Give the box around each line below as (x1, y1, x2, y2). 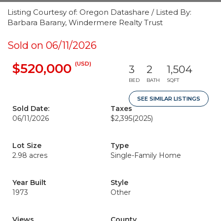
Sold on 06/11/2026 (7, 39, 97, 51)
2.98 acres (12, 151, 47, 160)
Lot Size (12, 141, 41, 150)
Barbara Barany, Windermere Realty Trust (7, 18, 163, 27)
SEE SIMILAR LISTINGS (137, 95, 200, 102)
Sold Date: (12, 104, 49, 113)
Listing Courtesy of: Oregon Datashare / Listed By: (7, 7, 191, 17)
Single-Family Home (110, 151, 181, 160)
